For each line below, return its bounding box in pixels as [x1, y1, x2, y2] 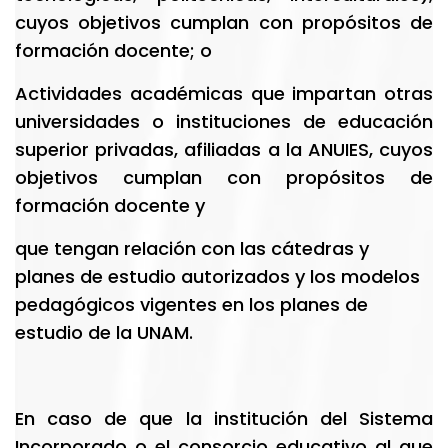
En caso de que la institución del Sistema [15, 406, 433, 431]
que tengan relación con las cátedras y [15, 236, 369, 261]
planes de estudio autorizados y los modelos [15, 264, 420, 289]
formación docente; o [15, 38, 212, 63]
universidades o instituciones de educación [15, 109, 433, 134]
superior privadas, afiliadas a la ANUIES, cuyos [15, 137, 433, 162]
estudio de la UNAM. [15, 320, 193, 345]
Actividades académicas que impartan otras [15, 81, 433, 106]
